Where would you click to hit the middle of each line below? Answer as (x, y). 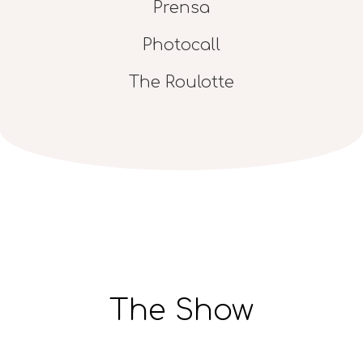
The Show (181, 310)
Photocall (181, 45)
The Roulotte (181, 82)
